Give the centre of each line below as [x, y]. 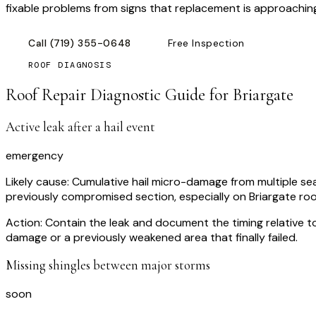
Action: [24, 222]
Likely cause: [37, 181]
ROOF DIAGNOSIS [70, 65]
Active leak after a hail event [80, 127]
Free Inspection [206, 43]
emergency [35, 155]
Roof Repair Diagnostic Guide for [119, 95]
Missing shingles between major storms [108, 266]
